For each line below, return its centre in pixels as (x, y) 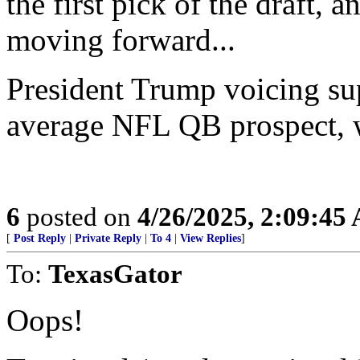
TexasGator (115, 274)
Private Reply (108, 238)
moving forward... (121, 40)
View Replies (211, 238)
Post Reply (40, 238)
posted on (79, 217)
